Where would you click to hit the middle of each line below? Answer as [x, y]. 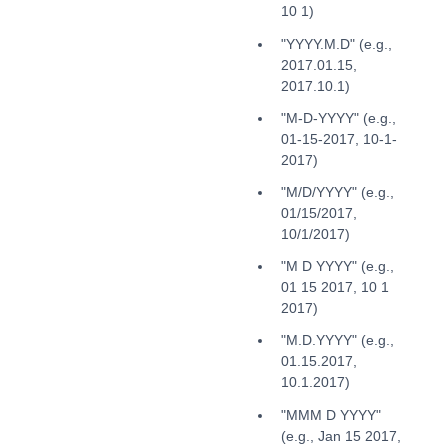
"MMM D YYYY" [331, 414]
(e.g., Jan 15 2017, [341, 435]
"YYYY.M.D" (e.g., [336, 43]
